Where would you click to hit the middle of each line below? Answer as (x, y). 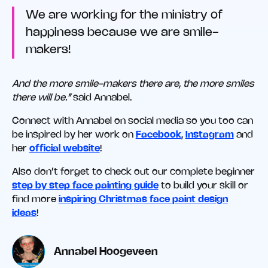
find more (35, 199)
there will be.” (41, 98)
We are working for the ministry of (124, 15)
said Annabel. (101, 98)
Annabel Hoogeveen (106, 252)
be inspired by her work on (74, 135)
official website (64, 149)
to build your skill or (203, 185)
